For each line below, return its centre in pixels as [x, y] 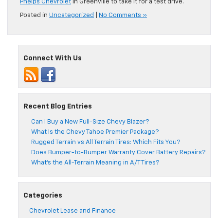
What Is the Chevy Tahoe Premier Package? [95, 132]
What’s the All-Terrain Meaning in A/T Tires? [95, 163]
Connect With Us [53, 59]
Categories [43, 196]
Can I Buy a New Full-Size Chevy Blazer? [90, 122]
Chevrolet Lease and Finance [73, 211]
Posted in [35, 16]
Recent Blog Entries [58, 107]
